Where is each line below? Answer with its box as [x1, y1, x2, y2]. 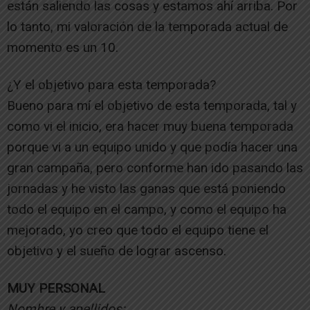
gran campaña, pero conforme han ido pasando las [7, 159, 303, 176]
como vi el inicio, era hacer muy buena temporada [7, 118, 293, 134]
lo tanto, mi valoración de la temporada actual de [7, 18, 288, 35]
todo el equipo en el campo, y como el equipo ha [7, 201, 286, 217]
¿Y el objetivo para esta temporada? [7, 76, 216, 93]
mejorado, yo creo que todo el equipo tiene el [7, 221, 268, 238]
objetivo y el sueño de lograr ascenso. [7, 242, 226, 259]
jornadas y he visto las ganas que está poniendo [7, 180, 286, 197]
